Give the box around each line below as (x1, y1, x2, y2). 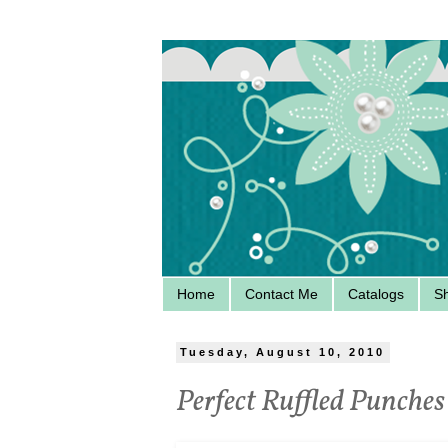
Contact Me (245, 286, 318, 303)
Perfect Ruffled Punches (176, 381, 445, 424)
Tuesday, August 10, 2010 (180, 346, 386, 359)
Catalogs (348, 286, 404, 303)
